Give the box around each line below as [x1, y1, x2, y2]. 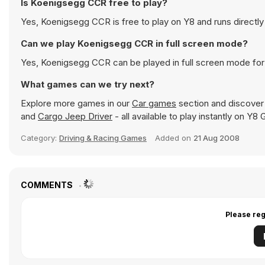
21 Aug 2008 [193, 133, 240, 143]
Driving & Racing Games [59, 133, 147, 143]
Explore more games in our [21, 98, 132, 109]
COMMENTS [21, 180, 75, 190]
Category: [21, 133, 59, 143]
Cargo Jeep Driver [38, 111, 112, 122]
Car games [132, 98, 176, 109]
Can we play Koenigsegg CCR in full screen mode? [21, 38, 248, 49]
